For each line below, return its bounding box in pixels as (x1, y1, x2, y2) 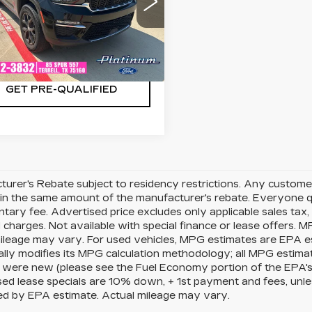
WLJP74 (86, 14, 125, 24)
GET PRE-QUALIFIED (6, 84, 117, 96)
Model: (54, 14, 86, 24)
